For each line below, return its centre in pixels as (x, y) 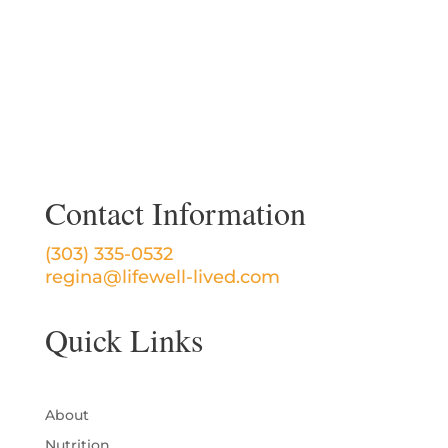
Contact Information (175, 213)
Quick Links (123, 340)
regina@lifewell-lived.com (162, 277)
